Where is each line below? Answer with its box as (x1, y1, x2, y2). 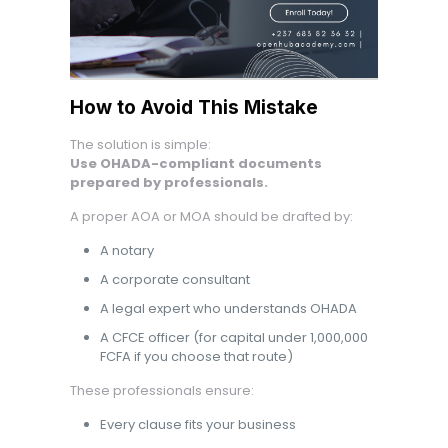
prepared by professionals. (69, 173, 268, 192)
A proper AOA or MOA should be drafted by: (69, 207, 353, 226)
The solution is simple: (69, 135, 211, 154)
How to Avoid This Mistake (69, 96, 318, 119)
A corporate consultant (99, 270, 250, 289)
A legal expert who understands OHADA (99, 299, 357, 318)
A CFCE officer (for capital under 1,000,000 (99, 328, 368, 347)
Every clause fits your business (99, 415, 296, 434)
